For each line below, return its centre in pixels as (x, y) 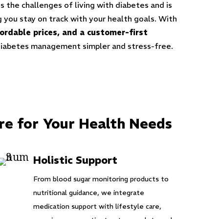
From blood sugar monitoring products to (101, 179)
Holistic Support (75, 160)
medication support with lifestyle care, (97, 206)
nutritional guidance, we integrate (88, 193)
